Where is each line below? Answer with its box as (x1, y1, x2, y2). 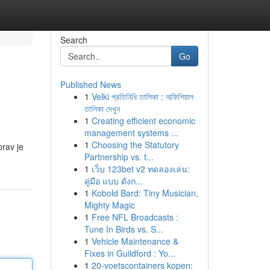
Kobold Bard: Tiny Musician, (91, 187, 198, 199)
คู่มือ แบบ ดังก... (84, 175, 143, 187)
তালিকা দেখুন (84, 102, 120, 115)
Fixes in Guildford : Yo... (84, 247, 175, 259)
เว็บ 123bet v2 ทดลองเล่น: (91, 163, 190, 175)
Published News (60, 78, 121, 90)
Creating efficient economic (91, 115, 195, 127)
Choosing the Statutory (91, 139, 179, 151)
